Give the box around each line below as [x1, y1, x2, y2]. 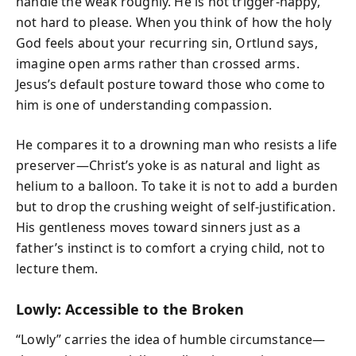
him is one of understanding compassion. [16, 95, 273, 114]
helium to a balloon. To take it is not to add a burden [16, 176, 338, 195]
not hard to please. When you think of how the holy [16, 13, 331, 31]
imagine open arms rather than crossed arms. [16, 54, 300, 72]
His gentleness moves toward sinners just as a [16, 218, 301, 236]
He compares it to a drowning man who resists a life [16, 135, 338, 153]
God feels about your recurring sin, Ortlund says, [16, 33, 318, 52]
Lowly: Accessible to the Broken [16, 299, 245, 319]
